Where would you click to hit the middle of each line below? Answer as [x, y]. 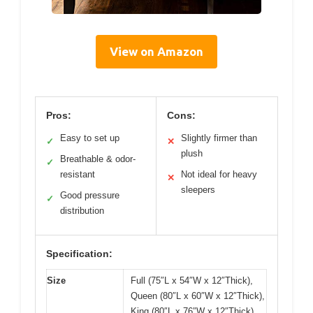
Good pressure [90, 196]
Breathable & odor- [98, 159]
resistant [78, 175]
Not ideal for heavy [219, 175]
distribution [82, 211]
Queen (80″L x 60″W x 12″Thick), [198, 296]
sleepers [198, 190]
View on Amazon [156, 52]
